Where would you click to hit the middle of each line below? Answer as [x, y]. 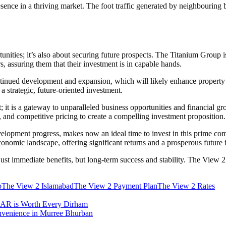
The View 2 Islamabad [38, 186]
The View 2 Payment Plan [116, 186]
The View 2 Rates [186, 186]
